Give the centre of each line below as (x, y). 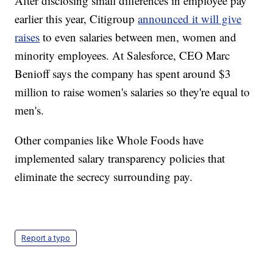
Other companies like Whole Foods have (109, 140)
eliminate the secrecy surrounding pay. (104, 177)
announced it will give (190, 19)
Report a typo (46, 238)
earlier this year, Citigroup (76, 19)
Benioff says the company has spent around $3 (123, 74)
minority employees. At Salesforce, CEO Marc (122, 55)
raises (27, 37)
